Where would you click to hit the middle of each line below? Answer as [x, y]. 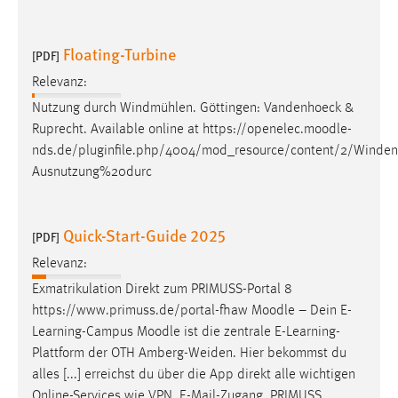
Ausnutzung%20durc [92, 172]
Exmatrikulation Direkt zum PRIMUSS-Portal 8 [162, 290]
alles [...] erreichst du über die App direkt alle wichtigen [194, 375]
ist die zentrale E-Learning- [260, 333]
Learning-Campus [84, 333]
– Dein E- [323, 311]
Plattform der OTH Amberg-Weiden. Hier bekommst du [189, 354]
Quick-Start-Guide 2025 [144, 235]
